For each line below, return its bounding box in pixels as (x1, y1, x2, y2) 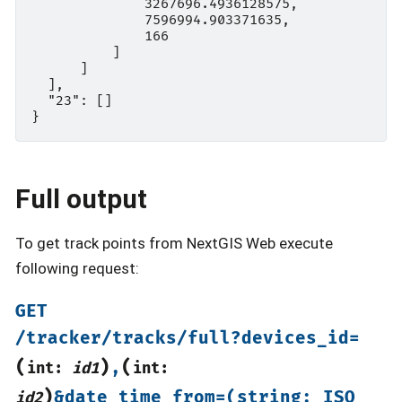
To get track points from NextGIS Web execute (15, 233, 333, 252)
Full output (15, 183, 147, 215)
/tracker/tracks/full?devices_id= (15, 328, 360, 349)
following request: (15, 258, 139, 277)
